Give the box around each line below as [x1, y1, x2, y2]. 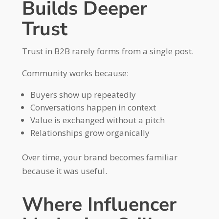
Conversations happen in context [30, 101, 156, 113]
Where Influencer [22, 191, 176, 218]
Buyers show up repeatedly [30, 88, 136, 100]
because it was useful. [22, 165, 107, 176]
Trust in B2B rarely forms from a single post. [22, 45, 194, 57]
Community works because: [22, 67, 129, 79]
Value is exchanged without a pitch [30, 114, 165, 126]
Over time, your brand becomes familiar [22, 151, 177, 163]
